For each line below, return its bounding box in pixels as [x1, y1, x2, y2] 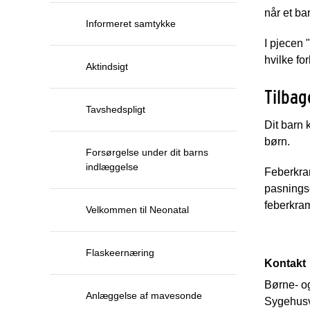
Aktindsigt [86, 61, 128, 72]
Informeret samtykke [86, 18, 176, 29]
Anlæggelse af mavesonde [86, 290, 202, 301]
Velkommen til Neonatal [86, 204, 189, 215]
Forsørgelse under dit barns [86, 147, 208, 158]
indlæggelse [86, 161, 138, 172]
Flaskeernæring [86, 247, 154, 258]
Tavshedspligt [86, 104, 145, 115]
